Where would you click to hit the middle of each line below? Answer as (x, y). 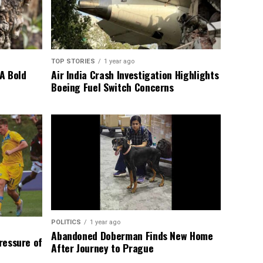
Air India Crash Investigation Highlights (135, 74)
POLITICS (66, 222)
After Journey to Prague (102, 248)
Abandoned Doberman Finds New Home (132, 236)
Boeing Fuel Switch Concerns (112, 87)
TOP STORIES (73, 61)
